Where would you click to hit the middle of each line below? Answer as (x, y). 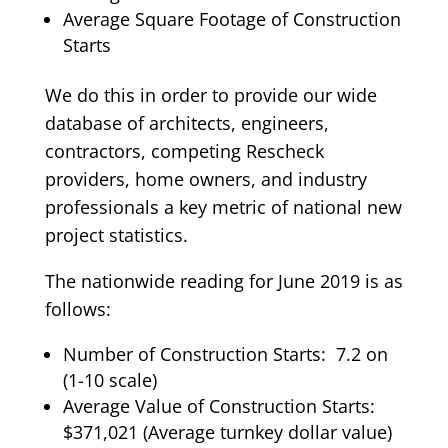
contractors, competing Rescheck (184, 151)
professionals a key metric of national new (223, 207)
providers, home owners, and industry (205, 179)
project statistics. (116, 235)
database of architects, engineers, (186, 123)
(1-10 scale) (109, 380)
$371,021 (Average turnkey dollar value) (227, 432)
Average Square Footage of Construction (231, 19)
